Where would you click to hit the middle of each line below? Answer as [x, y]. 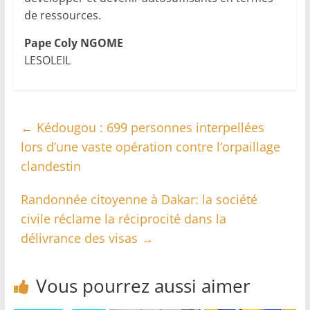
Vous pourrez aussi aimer [143, 286]
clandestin [51, 166]
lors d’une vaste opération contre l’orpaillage [150, 147]
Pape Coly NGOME [73, 43]
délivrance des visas [81, 238]
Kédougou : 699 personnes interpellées [148, 128]
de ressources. [62, 16]
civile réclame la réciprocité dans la [123, 219]
